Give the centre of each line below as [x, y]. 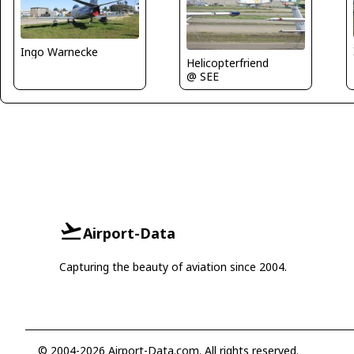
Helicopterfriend [228, 62]
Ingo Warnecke [59, 52]
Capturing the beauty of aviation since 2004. [173, 267]
